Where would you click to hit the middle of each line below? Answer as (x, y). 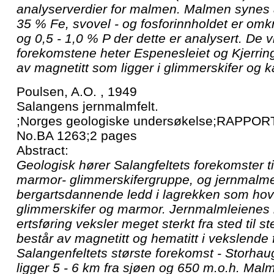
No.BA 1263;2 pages (77, 135)
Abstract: (43, 150)
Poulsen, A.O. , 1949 (77, 91)
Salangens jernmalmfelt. (87, 106)
